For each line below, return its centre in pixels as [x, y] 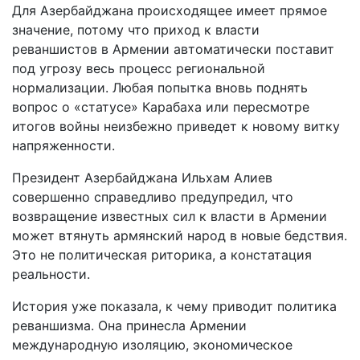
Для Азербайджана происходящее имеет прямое [170, 10]
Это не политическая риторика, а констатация [162, 254]
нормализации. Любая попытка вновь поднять [160, 87]
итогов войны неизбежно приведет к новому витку [176, 126]
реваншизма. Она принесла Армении [129, 325]
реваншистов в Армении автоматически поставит [173, 49]
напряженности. [63, 145]
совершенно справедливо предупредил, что [153, 196]
